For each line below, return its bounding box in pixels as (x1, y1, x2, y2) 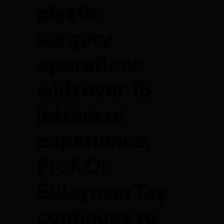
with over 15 (36, 76, 152, 101)
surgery (36, 25, 112, 50)
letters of (36, 101, 126, 127)
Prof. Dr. (36, 152, 113, 178)
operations (36, 50, 143, 76)
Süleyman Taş (36, 178, 167, 203)
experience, (36, 127, 151, 152)
